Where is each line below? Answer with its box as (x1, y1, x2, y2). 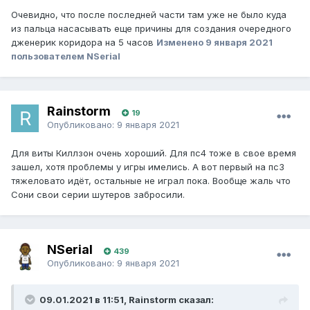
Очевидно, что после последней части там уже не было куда (11, 9, 286, 21)
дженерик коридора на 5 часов (11, 37, 156, 48)
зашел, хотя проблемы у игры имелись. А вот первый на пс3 (11, 161, 284, 173)
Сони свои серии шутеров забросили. (11, 189, 185, 201)
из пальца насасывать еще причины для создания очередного (11, 23, 291, 35)
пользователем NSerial (11, 51, 120, 62)
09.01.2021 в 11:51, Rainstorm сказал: (39, 294, 214, 306)
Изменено (156, 37, 206, 48)
